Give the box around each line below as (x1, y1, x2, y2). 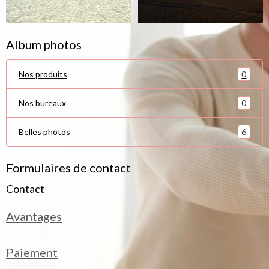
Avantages (6, 209, 62, 223)
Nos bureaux (19, 98, 66, 108)
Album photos (6, 37, 82, 52)
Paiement (6, 245, 58, 259)
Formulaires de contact (6, 160, 131, 175)
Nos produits (19, 69, 67, 79)
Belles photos (19, 127, 70, 137)
